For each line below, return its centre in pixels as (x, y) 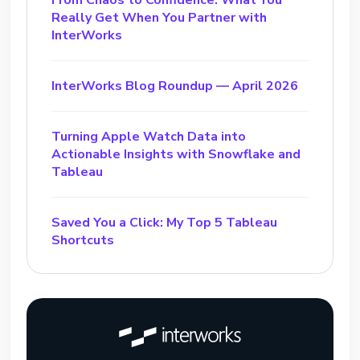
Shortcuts (83, 240)
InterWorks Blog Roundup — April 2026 (175, 86)
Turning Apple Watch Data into (149, 137)
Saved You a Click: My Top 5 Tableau (165, 223)
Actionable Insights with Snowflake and (176, 154)
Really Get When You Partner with (160, 18)
